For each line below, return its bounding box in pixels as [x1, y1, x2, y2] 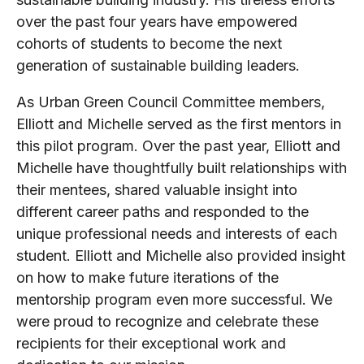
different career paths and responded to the [16, 203, 309, 221]
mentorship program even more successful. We [16, 291, 332, 309]
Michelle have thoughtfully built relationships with [16, 159, 347, 177]
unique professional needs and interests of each [16, 225, 337, 243]
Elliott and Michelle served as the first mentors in [16, 115, 341, 133]
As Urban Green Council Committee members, [16, 93, 325, 111]
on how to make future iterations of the [16, 269, 279, 287]
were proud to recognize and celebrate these [16, 313, 318, 331]
